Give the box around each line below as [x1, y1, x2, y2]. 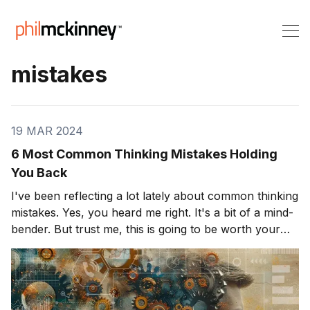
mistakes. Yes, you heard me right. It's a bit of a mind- [11, 205, 293, 219]
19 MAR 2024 [11, 123, 83, 138]
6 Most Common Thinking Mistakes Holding [11, 146, 277, 161]
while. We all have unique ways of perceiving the [11, 238, 44, 253]
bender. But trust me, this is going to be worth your [11, 221, 280, 236]
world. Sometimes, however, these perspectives [11, 255, 262, 269]
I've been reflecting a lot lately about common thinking [11, 188, 298, 203]
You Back [11, 165, 67, 180]
